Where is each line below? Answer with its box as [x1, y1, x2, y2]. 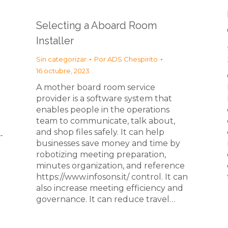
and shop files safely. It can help [36, 127, 164, 137]
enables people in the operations [36, 105, 169, 115]
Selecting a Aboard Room [36, 19, 157, 32]
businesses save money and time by [36, 138, 180, 148]
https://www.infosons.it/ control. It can [36, 172, 188, 182]
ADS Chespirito [107, 55, 158, 63]
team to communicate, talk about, [36, 116, 175, 126]
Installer [36, 35, 74, 47]
